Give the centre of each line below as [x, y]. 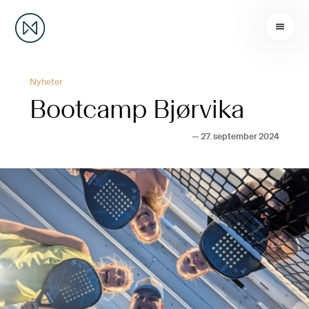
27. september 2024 [240, 137]
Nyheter [46, 82]
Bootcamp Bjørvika [137, 110]
